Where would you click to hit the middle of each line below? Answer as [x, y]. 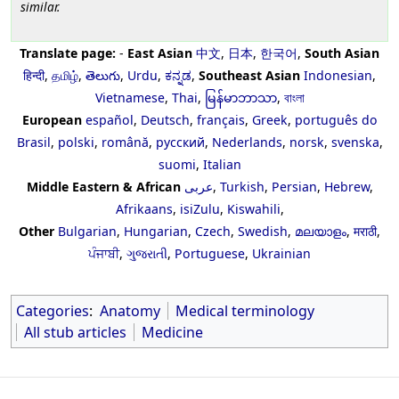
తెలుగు [103, 75]
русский [180, 142]
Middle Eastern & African [103, 187]
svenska [355, 142]
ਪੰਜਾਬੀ [104, 253]
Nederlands [247, 142]
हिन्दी [34, 75]
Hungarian [156, 231]
